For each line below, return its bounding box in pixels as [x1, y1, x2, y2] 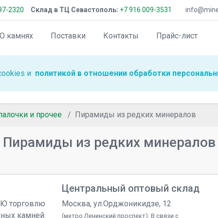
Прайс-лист [156, 31, 198, 40]
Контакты [103, 31, 139, 40]
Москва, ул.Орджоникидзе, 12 [62, 199, 171, 208]
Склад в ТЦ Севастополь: [31, 6, 118, 14]
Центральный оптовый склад [62, 182, 200, 194]
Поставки [51, 31, 86, 40]
